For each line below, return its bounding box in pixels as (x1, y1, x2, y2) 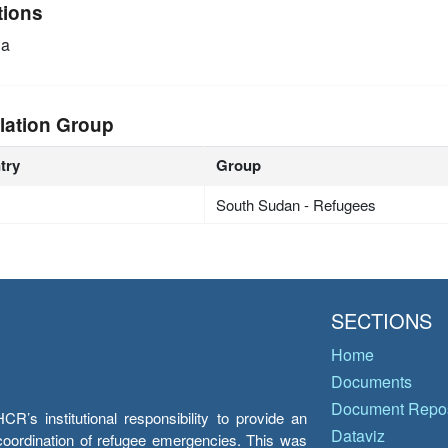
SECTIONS (331, 306, 432, 335)
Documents (331, 370, 412, 393)
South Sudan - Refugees (216, 193, 377, 215)
